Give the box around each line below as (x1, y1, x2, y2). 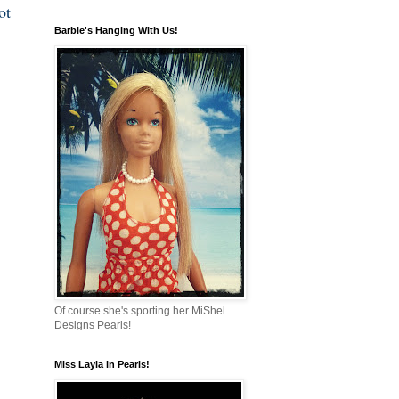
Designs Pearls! (54, 319, 131, 332)
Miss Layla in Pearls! (54, 359, 150, 370)
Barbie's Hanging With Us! (54, 25, 178, 37)
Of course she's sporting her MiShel (54, 305, 225, 318)
